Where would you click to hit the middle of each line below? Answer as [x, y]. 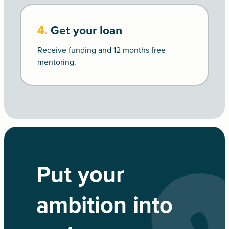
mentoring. [57, 62]
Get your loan [87, 30]
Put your [80, 175]
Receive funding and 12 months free [102, 50]
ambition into [104, 205]
